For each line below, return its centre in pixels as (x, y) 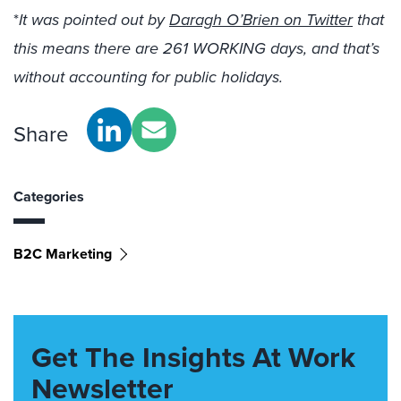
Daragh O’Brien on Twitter (261, 20)
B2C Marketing (63, 254)
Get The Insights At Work (193, 357)
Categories (49, 196)
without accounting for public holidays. (148, 77)
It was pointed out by (94, 20)
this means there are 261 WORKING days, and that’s (196, 48)
